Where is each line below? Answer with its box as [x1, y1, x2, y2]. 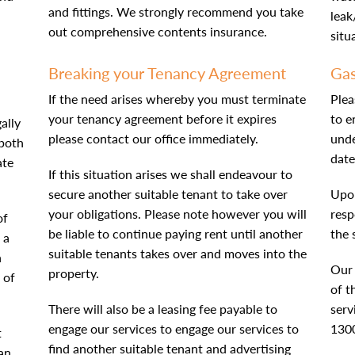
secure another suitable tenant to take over [48, 186, 288, 201]
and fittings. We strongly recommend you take [48, 4, 303, 19]
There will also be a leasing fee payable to [48, 301, 277, 316]
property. [48, 265, 99, 281]
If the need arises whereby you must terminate [48, 91, 306, 106]
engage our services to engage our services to [48, 321, 299, 336]
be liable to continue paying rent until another [48, 226, 303, 241]
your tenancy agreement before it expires [48, 111, 277, 126]
